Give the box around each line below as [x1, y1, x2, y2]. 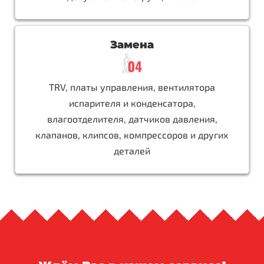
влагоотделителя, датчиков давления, [47, 113, 217, 124]
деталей [114, 144, 150, 156]
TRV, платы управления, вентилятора [49, 81, 215, 93]
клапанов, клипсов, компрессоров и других [35, 128, 229, 140]
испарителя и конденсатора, [68, 97, 196, 108]
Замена [110, 38, 154, 51]
